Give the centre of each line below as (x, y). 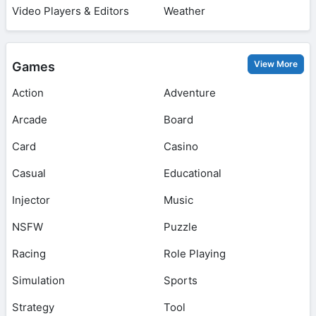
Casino (181, 147)
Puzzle (181, 227)
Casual (29, 174)
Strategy (33, 308)
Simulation (38, 281)
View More (276, 64)
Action (28, 93)
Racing (29, 254)
